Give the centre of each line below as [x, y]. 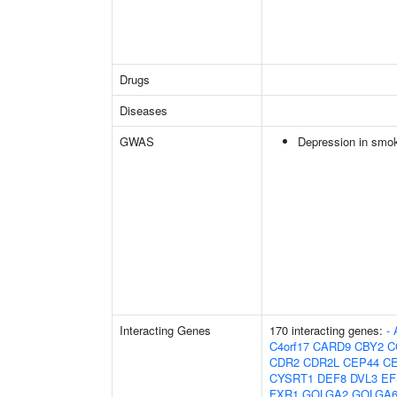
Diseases [144, 110]
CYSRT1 [292, 378]
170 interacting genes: [328, 330]
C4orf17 [289, 346]
